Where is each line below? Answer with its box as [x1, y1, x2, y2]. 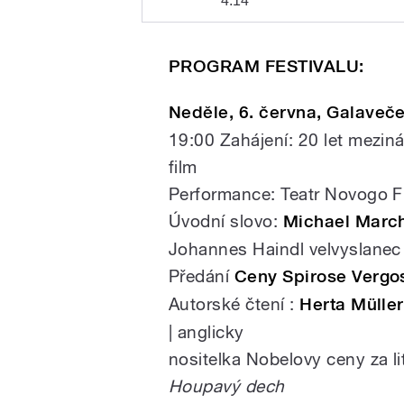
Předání [169, 266, 234, 287]
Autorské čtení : [169, 294, 300, 315]
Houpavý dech [169, 376, 285, 397]
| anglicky [169, 322, 244, 343]
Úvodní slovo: [169, 211, 283, 232]
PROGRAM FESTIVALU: [169, 56, 364, 78]
